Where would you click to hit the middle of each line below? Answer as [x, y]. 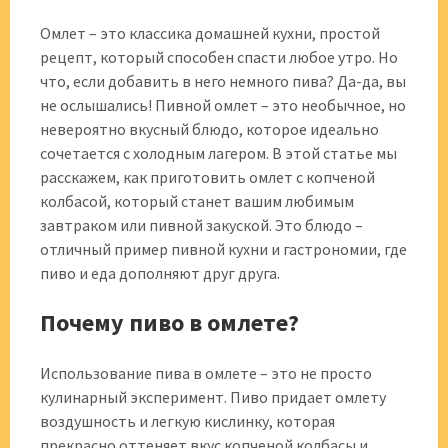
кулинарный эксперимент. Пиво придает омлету [213, 397]
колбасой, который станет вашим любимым [197, 201]
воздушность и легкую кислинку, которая [187, 421]
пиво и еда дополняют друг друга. [160, 273]
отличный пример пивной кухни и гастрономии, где [223, 249]
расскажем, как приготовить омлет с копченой [207, 177]
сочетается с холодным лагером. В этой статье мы [218, 153]
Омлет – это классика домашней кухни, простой [210, 33]
